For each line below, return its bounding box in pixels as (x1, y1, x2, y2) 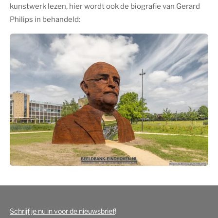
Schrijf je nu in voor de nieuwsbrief (10, 207, 115, 216)
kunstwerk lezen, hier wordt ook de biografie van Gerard (10, 2, 200, 11)
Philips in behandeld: (10, 15, 80, 24)
